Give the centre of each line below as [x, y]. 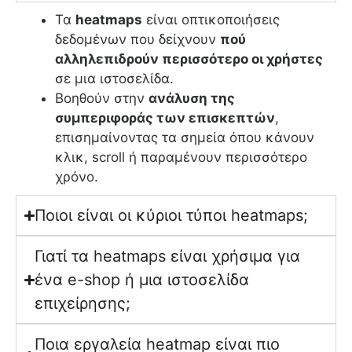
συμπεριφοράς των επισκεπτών [165, 118]
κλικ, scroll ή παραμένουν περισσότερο [181, 158]
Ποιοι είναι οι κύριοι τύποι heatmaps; [172, 216]
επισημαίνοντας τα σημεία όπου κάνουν [185, 138]
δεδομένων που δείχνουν [137, 40]
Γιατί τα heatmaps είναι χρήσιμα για [168, 257]
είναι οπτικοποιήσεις [211, 20]
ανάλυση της [192, 99]
